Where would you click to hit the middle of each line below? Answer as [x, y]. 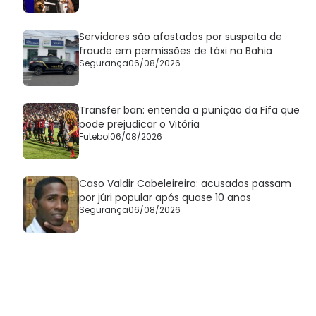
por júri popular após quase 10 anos [165, 198]
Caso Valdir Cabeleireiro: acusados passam [185, 184]
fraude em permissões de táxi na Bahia [176, 51]
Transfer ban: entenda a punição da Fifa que [189, 110]
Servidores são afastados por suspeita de [181, 37]
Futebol [95, 137]
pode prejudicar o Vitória [139, 124]
